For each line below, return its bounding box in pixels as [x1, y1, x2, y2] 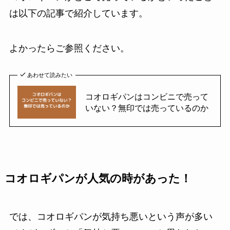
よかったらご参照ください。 [9, 43, 129, 53]
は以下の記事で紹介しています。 [9, 8, 148, 18]
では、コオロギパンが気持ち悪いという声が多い [9, 211, 213, 222]
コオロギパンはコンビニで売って [85, 91, 208, 101]
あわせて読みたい [27, 71, 73, 78]
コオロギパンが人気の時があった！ [4, 172, 191, 185]
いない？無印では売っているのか [85, 103, 208, 112]
